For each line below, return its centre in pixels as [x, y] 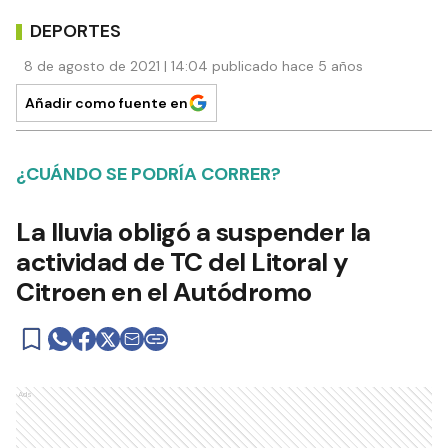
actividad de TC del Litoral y [182, 262]
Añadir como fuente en [106, 103]
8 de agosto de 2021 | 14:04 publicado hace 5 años [193, 66]
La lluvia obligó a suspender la [193, 232]
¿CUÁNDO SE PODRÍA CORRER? [148, 174]
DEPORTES [75, 30]
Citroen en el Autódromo [164, 292]
